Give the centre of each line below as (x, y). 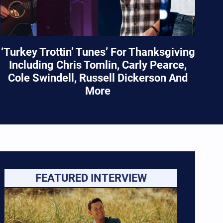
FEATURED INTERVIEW (91, 178)
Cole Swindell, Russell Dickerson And (98, 78)
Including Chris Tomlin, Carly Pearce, (98, 65)
